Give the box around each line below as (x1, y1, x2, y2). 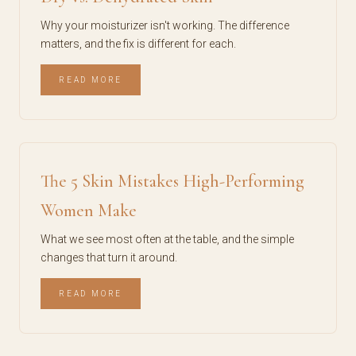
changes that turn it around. (41, 251, 177, 264)
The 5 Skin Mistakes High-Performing (41, 171, 304, 192)
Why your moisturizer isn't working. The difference (41, 19, 289, 32)
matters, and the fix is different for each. (41, 37, 236, 50)
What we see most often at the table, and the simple (41, 233, 294, 246)
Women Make (41, 200, 137, 221)
